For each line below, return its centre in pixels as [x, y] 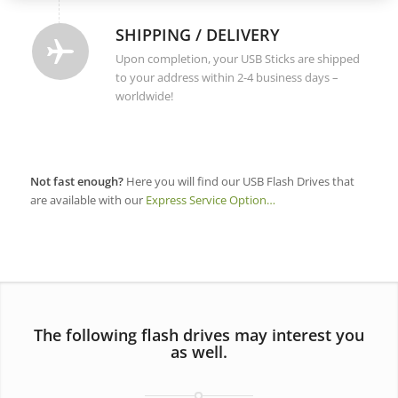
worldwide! [144, 96]
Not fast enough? [76, 181]
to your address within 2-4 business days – [227, 77]
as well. [199, 351]
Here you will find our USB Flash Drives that [239, 181]
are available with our [88, 199]
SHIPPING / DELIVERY [197, 34]
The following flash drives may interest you [199, 334]
